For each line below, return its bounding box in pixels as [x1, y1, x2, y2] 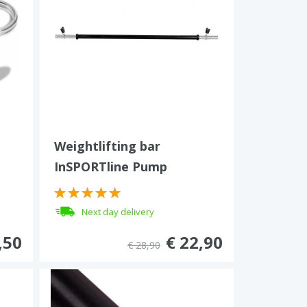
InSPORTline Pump [53, 158, 167, 175]
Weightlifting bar [53, 138, 160, 154]
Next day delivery [81, 206, 154, 218]
